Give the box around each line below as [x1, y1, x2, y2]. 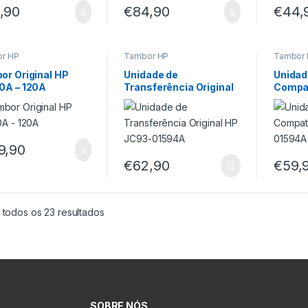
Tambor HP [124, 50, 169, 61]
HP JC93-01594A [124, 93, 210, 106]
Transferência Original [124, 81, 234, 93]
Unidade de [124, 69, 179, 81]
